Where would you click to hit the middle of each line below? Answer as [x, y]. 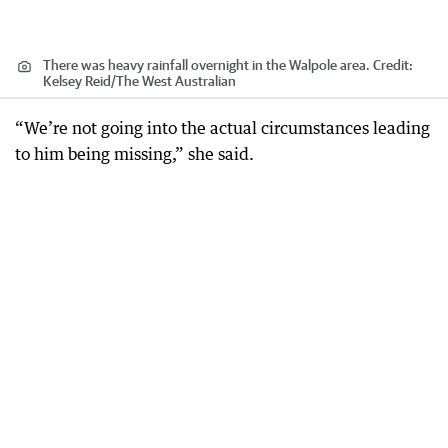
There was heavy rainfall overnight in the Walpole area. [206, 64]
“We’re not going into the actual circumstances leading [222, 127]
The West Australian [176, 80]
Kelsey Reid [77, 80]
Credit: [391, 64]
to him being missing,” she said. [134, 153]
